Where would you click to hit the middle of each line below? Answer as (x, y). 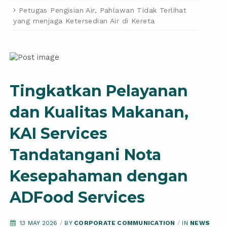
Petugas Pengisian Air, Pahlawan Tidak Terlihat (103, 10)
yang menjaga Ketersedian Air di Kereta (84, 21)
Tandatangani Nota (86, 155)
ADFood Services (78, 197)
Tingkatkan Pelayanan (99, 91)
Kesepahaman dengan (99, 176)
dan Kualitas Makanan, (99, 112)
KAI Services (59, 133)
